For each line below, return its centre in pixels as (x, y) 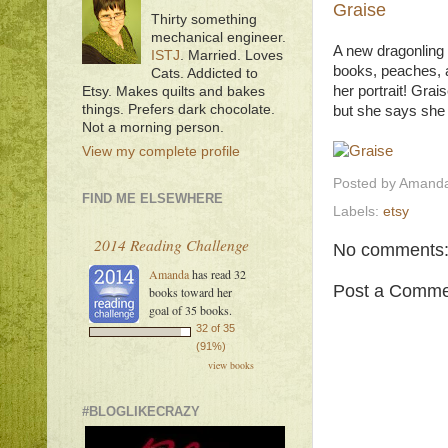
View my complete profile (161, 152)
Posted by (366, 183)
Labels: (358, 211)
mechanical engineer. (219, 37)
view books (231, 365)
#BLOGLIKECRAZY (141, 412)
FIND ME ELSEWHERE (152, 199)
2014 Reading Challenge (171, 245)
